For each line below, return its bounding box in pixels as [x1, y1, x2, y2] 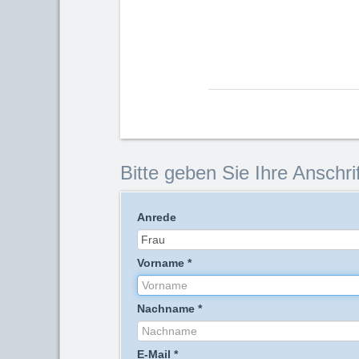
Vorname [137, 256, 184, 269]
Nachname [137, 302, 195, 315]
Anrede [137, 211, 176, 224]
